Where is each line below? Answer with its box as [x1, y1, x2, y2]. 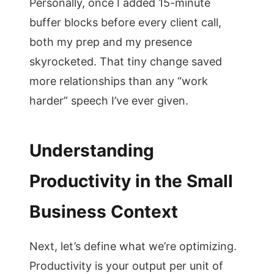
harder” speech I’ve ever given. [29, 94, 188, 107]
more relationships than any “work [29, 75, 208, 87]
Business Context [29, 201, 178, 222]
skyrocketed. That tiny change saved [29, 55, 222, 68]
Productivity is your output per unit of [29, 259, 223, 272]
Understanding [29, 140, 154, 161]
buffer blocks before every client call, [29, 16, 221, 29]
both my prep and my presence [29, 35, 192, 48]
